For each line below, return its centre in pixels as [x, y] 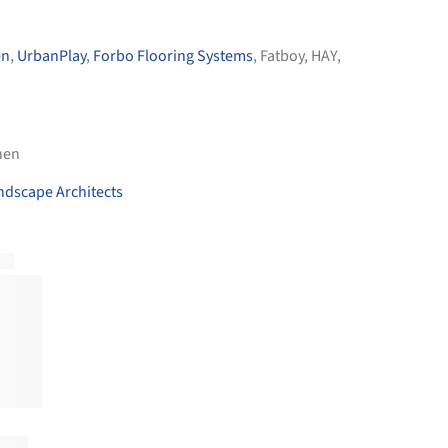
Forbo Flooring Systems [173, 55]
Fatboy [282, 55]
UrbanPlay [51, 55]
